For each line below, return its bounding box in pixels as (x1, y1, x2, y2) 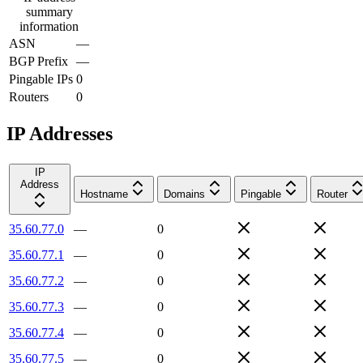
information (19, 19, 79, 33)
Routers (9, 89, 49, 104)
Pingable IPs (9, 71, 73, 86)
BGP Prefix (9, 53, 68, 68)
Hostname (80, 187, 128, 200)
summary (25, 4, 73, 19)
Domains (164, 187, 205, 200)
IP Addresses (6, 122, 113, 144)
